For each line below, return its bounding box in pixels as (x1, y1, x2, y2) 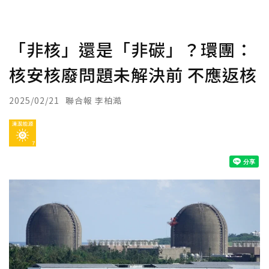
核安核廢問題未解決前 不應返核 (9, 62, 257, 86)
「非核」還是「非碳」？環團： (9, 37, 253, 61)
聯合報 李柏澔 (65, 94, 122, 106)
